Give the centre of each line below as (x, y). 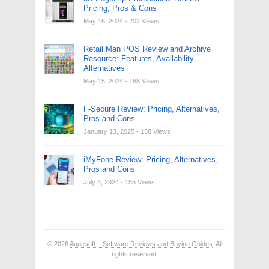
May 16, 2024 (103, 21)
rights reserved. (134, 254)
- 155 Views (138, 182)
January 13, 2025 (109, 132)
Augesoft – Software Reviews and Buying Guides (141, 244)
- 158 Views (153, 132)
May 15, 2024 (103, 81)
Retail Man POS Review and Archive (147, 49)
